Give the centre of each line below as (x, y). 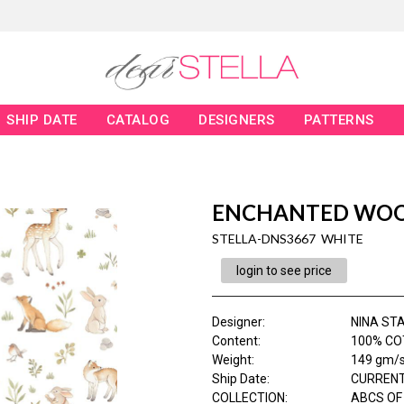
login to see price (284, 271)
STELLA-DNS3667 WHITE (287, 239)
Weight (231, 360)
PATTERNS (339, 120)
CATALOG (138, 120)
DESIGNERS (237, 120)
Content (234, 341)
